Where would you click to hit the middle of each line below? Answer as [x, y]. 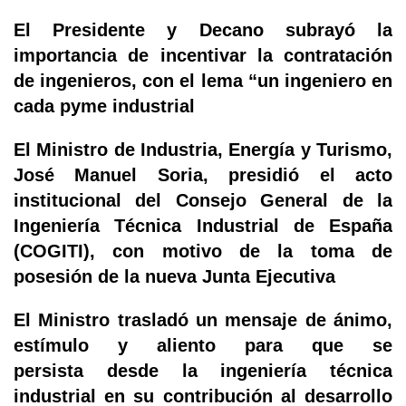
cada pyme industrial [104, 106]
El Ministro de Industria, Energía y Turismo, [203, 149]
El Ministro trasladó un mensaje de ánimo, [203, 319]
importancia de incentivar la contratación [203, 55]
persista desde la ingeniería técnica [203, 370]
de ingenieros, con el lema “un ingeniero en [203, 80]
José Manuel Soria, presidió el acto [203, 174]
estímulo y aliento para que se [203, 345]
